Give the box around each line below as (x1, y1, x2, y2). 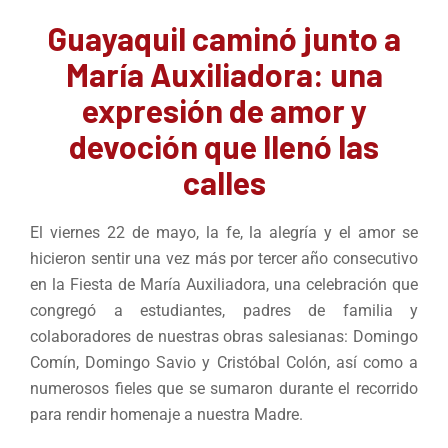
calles (182, 163, 266, 202)
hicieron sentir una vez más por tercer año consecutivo (30, 249, 418, 269)
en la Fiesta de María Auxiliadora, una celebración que (30, 275, 418, 295)
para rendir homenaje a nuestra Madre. (30, 405, 303, 425)
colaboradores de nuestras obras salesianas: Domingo (30, 327, 418, 347)
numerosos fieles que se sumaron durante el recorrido (30, 379, 418, 399)
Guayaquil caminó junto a (47, 19, 401, 58)
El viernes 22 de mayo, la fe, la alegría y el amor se (30, 223, 418, 243)
